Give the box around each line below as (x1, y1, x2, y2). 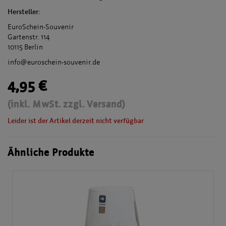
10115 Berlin (8, 43, 43, 51)
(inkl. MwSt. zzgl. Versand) (8, 98, 125, 109)
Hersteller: (8, 8, 40, 16)
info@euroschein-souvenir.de (8, 58, 100, 67)
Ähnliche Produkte (8, 146, 94, 158)
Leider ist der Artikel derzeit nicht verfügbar (8, 117, 144, 125)
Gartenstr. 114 (8, 33, 50, 41)
